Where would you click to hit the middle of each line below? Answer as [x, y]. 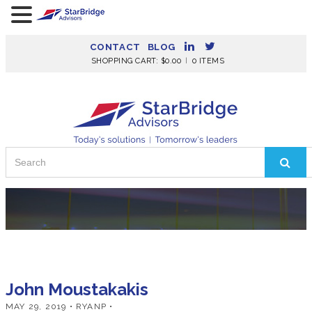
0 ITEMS [208, 61]
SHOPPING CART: [126, 61]
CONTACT [115, 47]
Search [20, 154]
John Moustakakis [77, 289]
